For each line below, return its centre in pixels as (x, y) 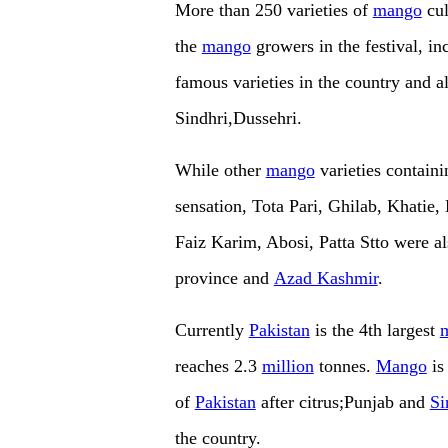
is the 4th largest (374, 330)
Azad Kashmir (325, 278)
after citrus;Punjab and (342, 402)
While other (220, 170)
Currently (211, 330)
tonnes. (344, 366)
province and (224, 278)
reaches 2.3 (218, 366)
